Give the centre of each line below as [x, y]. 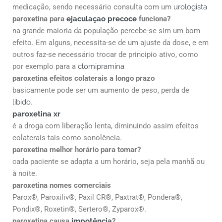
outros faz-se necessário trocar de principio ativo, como [105, 54]
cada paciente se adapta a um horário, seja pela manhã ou [109, 161]
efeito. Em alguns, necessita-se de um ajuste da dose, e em [111, 42]
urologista [190, 7]
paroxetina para [39, 19]
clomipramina [101, 66]
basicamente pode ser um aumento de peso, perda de [101, 90]
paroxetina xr [36, 114]
